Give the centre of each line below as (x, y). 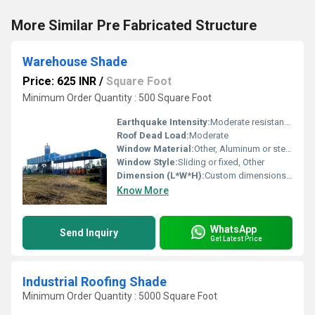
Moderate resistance (247, 122)
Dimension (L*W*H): (161, 175)
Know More (143, 191)
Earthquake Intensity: (163, 122)
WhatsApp (233, 229)
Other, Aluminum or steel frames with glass (240, 149)
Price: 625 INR (59, 81)
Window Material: (155, 149)
